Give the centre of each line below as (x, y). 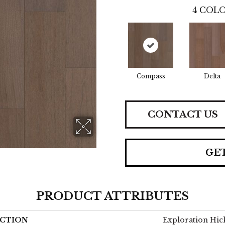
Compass (151, 76)
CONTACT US (183, 114)
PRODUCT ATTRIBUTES (113, 196)
